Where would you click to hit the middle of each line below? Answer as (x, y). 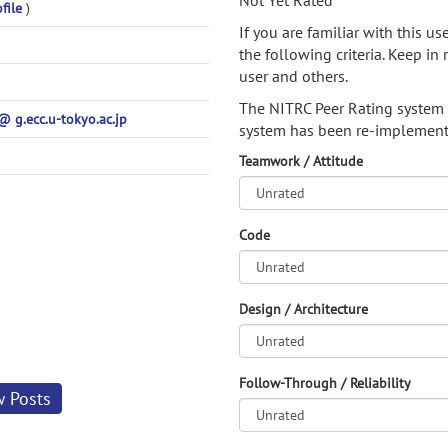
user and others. (293, 76)
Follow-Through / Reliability (325, 383)
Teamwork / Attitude (301, 161)
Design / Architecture (303, 309)
